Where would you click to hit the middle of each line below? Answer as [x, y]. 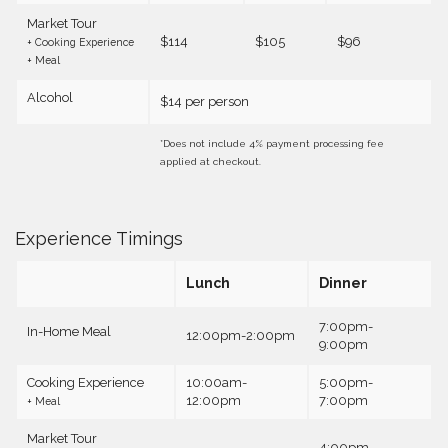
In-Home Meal [69, 331]
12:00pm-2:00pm [240, 335]
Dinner [343, 282]
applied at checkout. [210, 162]
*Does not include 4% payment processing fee [272, 144]
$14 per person [204, 102]
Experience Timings [99, 238]
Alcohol [50, 98]
